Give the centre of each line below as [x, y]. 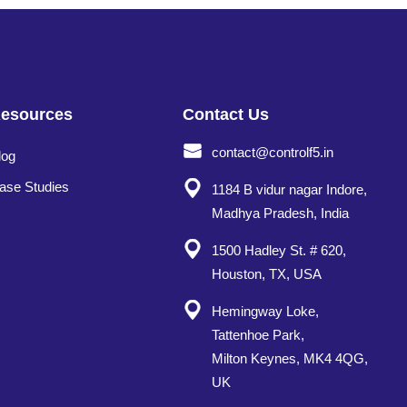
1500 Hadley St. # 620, [279, 250]
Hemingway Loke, [266, 311]
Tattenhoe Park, [258, 334]
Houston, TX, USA [267, 273]
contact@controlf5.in [273, 152]
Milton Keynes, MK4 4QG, [290, 358]
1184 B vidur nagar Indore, [290, 189]
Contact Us [225, 114]
